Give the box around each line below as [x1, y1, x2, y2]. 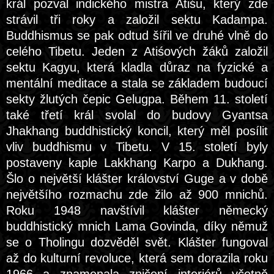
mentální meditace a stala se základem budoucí [6, 76, 268, 90]
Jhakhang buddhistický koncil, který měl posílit [6, 124, 268, 138]
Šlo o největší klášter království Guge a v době [6, 172, 268, 185]
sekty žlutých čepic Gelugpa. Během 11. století [6, 92, 268, 106]
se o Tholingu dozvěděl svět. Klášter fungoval [6, 235, 268, 249]
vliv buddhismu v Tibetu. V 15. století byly [6, 140, 268, 154]
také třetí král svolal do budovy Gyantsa [6, 108, 268, 122]
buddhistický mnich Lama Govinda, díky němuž [6, 220, 268, 233]
